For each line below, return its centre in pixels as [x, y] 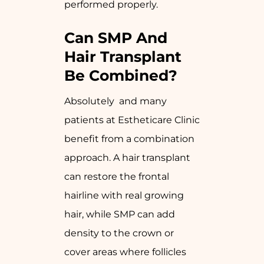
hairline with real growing [124, 196]
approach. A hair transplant [127, 158]
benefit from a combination [129, 139]
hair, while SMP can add [120, 214]
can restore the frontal [117, 177]
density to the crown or [119, 233]
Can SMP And [116, 38]
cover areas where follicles [125, 252]
